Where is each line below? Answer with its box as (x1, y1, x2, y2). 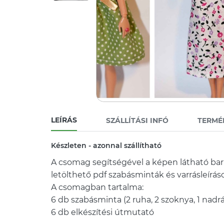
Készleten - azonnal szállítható (51, 141, 161, 150)
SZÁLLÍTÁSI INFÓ (106, 116, 168, 125)
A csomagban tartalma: (51, 182, 143, 192)
